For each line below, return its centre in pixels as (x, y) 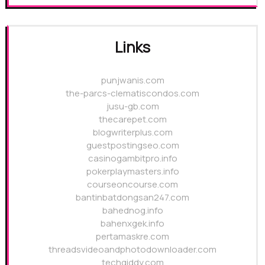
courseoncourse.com (132, 184)
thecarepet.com (132, 119)
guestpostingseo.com (132, 145)
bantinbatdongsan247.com (132, 197)
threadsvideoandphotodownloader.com (132, 249)
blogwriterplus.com (132, 132)
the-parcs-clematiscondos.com (132, 93)
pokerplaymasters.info (132, 171)
